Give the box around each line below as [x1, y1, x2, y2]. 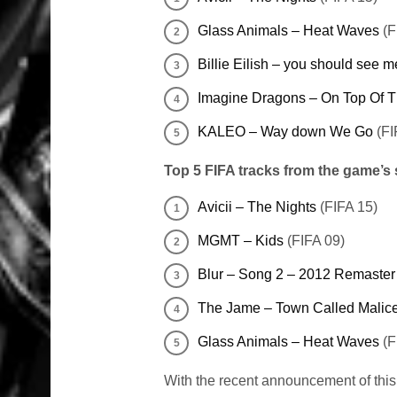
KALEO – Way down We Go [198, 124, 373, 140]
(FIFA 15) [316, 199, 378, 215]
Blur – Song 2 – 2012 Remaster [198, 267, 395, 283]
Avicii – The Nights [198, 199, 316, 215]
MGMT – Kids [198, 233, 287, 249]
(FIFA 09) [287, 233, 345, 249]
